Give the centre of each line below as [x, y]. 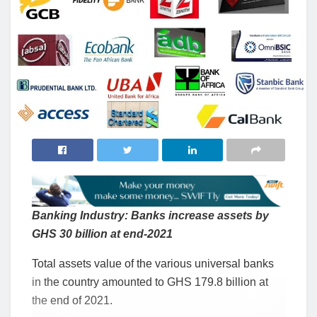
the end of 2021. [72, 301]
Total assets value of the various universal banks [153, 264]
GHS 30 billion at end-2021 [102, 234]
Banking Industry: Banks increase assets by [150, 216]
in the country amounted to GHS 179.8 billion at [150, 282]
